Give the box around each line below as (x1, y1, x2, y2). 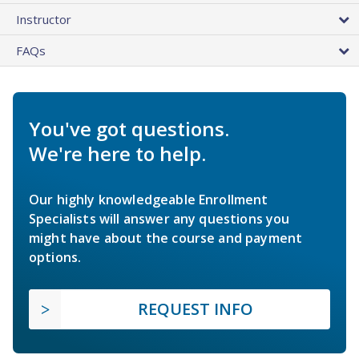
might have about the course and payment (29, 228, 303, 247)
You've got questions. (29, 115, 229, 142)
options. (29, 248, 82, 266)
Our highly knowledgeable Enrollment (29, 190, 268, 208)
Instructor (16, 10, 71, 27)
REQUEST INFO (138, 297, 253, 320)
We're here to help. (29, 139, 206, 167)
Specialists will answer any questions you (29, 209, 290, 228)
